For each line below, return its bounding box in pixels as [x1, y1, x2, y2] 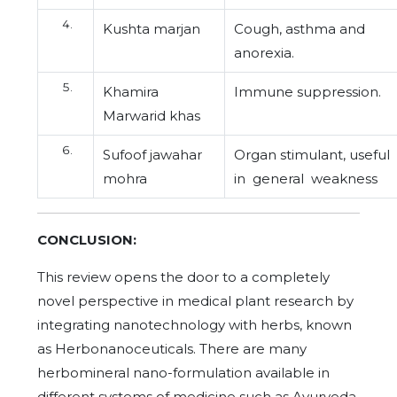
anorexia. [234, 44, 294, 61]
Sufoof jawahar [103, 146, 202, 163]
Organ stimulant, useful [234, 146, 393, 163]
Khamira [103, 83, 159, 100]
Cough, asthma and [234, 20, 365, 37]
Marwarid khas [103, 107, 200, 124]
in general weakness [234, 170, 378, 187]
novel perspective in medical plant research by [37, 292, 354, 309]
